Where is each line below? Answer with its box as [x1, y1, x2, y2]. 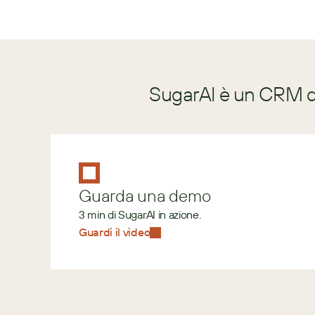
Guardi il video [79, 225, 150, 239]
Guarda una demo [79, 185, 211, 206]
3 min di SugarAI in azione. [79, 207, 201, 221]
